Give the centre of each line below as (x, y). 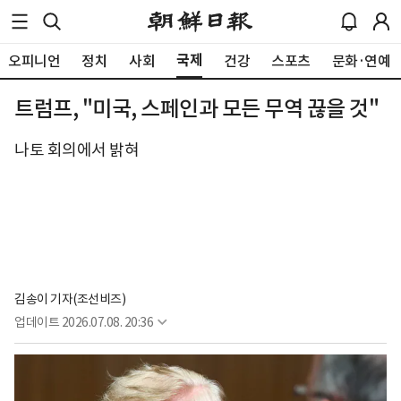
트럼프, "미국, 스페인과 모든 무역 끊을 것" (196, 109)
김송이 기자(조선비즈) (70, 299)
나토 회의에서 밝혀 (77, 150)
